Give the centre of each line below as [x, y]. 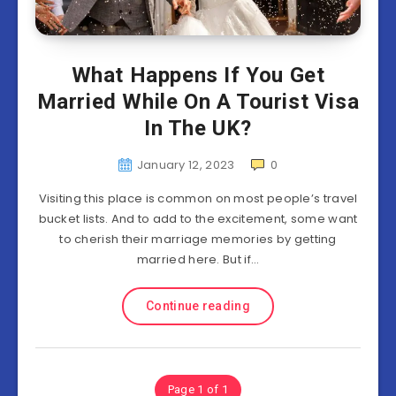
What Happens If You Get [198, 75]
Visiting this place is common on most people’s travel [198, 198]
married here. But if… [198, 259]
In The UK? [198, 128]
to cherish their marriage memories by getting [198, 239]
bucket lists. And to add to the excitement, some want [198, 219]
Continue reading [198, 306]
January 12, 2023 [186, 165]
